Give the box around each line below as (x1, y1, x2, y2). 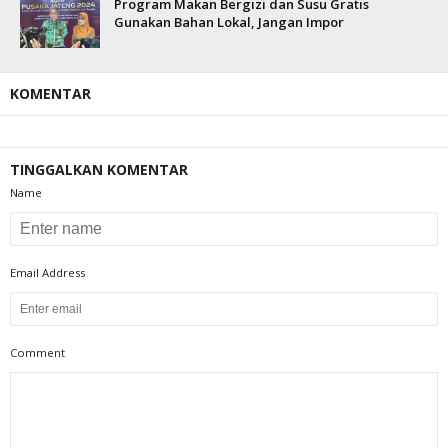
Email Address (10, 265, 85, 280)
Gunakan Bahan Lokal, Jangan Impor (114, 13, 344, 31)
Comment (10, 345, 65, 360)
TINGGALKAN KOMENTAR (10, 160, 188, 179)
